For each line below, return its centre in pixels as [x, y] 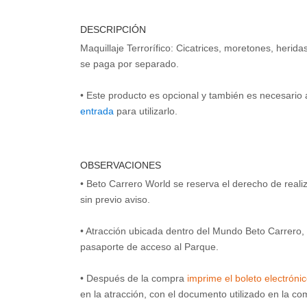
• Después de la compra [134, 279]
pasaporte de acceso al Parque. [149, 247]
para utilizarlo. [146, 111]
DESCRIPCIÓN [113, 30]
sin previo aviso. [115, 200]
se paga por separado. [130, 64]
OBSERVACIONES [121, 165]
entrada [97, 111]
